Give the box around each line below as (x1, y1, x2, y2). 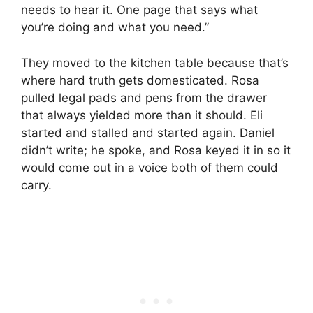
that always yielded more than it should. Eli (21, 108, 263, 122)
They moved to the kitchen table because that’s (21, 55, 289, 70)
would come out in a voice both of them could (21, 160, 278, 175)
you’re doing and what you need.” (21, 20, 209, 35)
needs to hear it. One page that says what (21, 3, 258, 17)
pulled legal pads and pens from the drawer (21, 90, 267, 105)
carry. (21, 177, 52, 192)
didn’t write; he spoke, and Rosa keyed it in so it (21, 143, 291, 157)
